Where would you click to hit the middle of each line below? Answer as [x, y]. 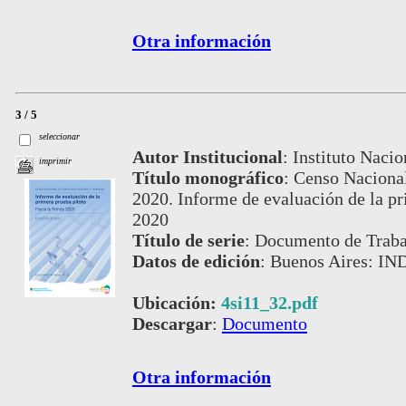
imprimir [56, 160]
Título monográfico [208, 178]
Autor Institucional [207, 157]
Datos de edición [196, 261]
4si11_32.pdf [269, 303]
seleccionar [60, 136]
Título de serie [188, 241]
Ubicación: [176, 303]
